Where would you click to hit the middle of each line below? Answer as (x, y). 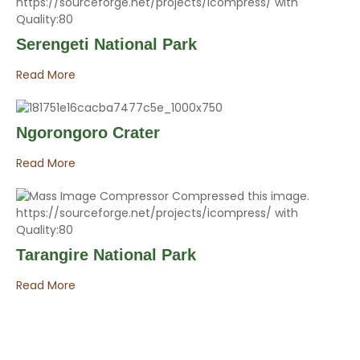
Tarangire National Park (106, 254)
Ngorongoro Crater (88, 132)
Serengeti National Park (106, 44)
